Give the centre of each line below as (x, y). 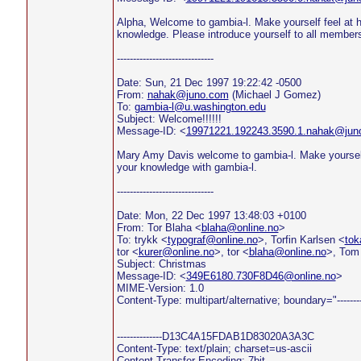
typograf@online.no (212, 240)
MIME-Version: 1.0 (160, 288)
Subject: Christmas (161, 264)
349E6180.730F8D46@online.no (261, 276)
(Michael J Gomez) (274, 95)
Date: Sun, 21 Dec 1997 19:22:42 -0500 (209, 83)
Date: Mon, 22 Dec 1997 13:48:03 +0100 (211, 216)
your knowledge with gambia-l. (187, 167)
